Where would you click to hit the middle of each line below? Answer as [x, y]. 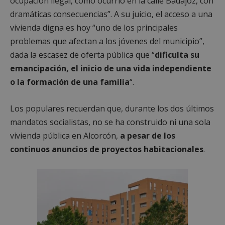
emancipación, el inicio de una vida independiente [111, 68]
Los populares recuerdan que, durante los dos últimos [112, 108]
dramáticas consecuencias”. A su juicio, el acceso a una [111, 14]
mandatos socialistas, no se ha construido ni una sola [110, 122]
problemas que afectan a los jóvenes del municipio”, [107, 41]
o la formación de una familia [70, 82]
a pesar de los [148, 135]
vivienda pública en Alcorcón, [65, 135]
